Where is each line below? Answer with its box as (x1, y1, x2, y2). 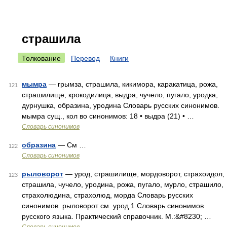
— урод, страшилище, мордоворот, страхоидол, (63, 170, 224, 178)
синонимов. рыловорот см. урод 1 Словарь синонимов (22, 202, 204, 210)
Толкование (22, 54, 61, 62)
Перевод (71, 54, 100, 62)
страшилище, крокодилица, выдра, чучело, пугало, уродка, (22, 91, 218, 99)
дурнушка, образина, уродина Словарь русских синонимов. (22, 101, 219, 109)
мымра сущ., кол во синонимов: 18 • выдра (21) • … (22, 112, 194, 120)
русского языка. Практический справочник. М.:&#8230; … (22, 212, 211, 220)
